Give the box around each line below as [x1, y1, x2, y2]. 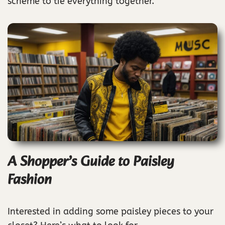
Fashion [8, 168, 52, 192]
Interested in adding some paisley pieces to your [8, 206, 213, 217]
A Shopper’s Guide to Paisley [8, 150, 174, 174]
